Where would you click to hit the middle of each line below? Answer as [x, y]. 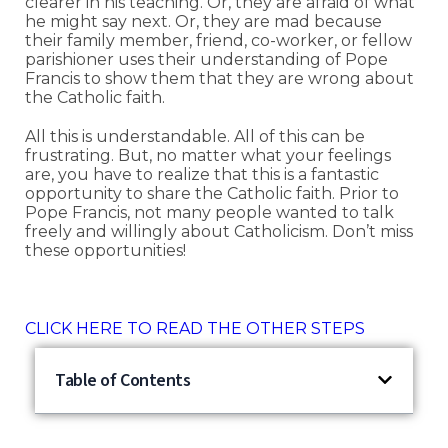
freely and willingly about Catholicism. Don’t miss [219, 231]
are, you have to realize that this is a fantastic [202, 174]
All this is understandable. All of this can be [195, 136]
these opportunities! [105, 250]
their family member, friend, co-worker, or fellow [218, 40]
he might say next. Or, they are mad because [203, 21]
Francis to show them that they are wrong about [219, 78]
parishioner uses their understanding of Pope [206, 59]
